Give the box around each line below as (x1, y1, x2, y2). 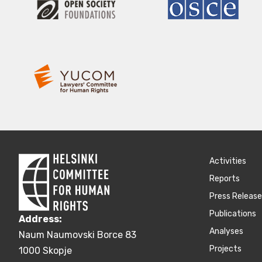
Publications (209, 209, 256, 219)
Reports (209, 174, 240, 184)
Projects (209, 244, 242, 254)
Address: (19, 213, 62, 225)
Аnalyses (209, 226, 243, 237)
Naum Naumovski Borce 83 (19, 229, 136, 240)
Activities (209, 156, 246, 167)
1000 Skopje (19, 244, 72, 256)
